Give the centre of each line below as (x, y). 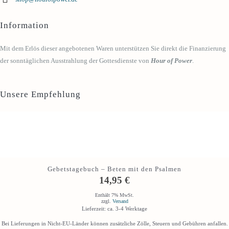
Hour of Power (171, 60)
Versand (120, 201)
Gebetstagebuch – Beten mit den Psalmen (114, 169)
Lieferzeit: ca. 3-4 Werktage (114, 208)
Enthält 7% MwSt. (114, 195)
